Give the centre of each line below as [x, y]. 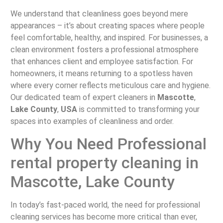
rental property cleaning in [104, 163]
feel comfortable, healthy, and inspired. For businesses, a [109, 37]
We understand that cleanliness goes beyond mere [99, 13]
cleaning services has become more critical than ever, [104, 217]
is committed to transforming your [138, 109]
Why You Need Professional [108, 144]
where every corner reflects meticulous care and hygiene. [110, 85]
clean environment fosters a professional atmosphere [104, 49]
